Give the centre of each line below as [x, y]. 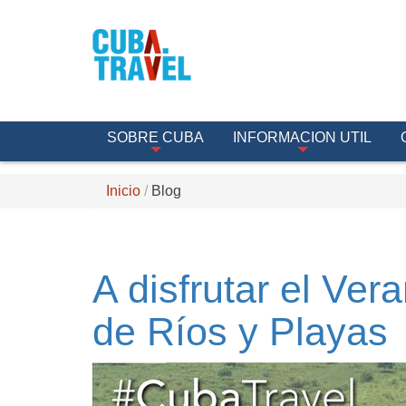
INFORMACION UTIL [302, 137]
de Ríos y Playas [240, 332]
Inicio [123, 191]
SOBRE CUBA [155, 137]
